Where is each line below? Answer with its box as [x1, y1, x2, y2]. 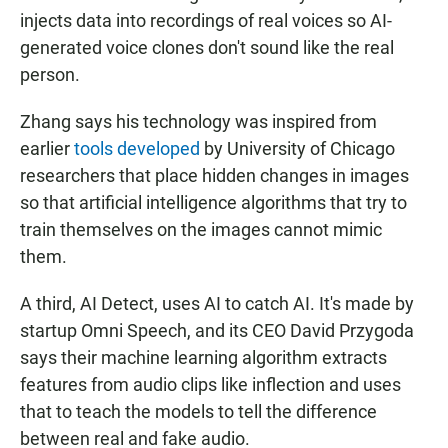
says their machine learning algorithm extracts [20, 347, 387, 369]
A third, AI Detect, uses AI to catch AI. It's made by [20, 293, 414, 315]
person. [20, 64, 80, 86]
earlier [20, 138, 74, 160]
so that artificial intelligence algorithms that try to [20, 192, 407, 214]
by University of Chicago [200, 138, 395, 160]
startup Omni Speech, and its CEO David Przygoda [20, 320, 414, 342]
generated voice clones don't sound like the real [20, 37, 394, 59]
